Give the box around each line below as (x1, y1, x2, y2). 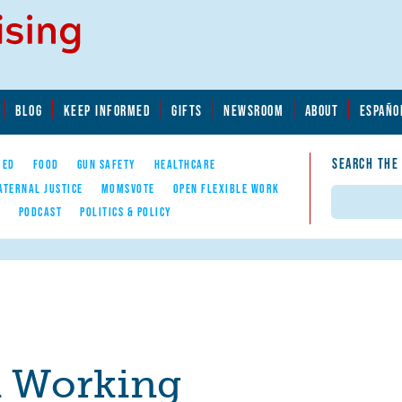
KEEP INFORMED (63, 101, 151, 118)
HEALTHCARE (153, 157, 216, 172)
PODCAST (18, 204, 62, 219)
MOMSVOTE (100, 180, 155, 196)
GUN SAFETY (76, 157, 136, 172)
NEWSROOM (223, 101, 284, 118)
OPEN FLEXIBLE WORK (172, 180, 280, 196)
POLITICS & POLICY (80, 204, 172, 219)
